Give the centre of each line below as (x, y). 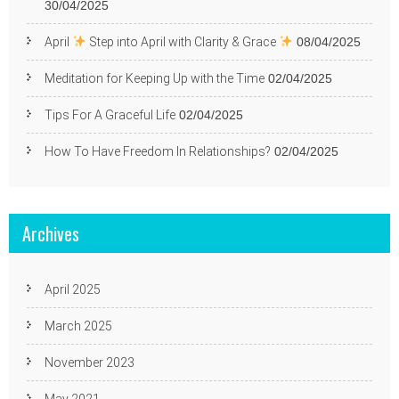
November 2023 (90, 362)
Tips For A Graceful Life (110, 115)
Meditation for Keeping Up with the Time (155, 78)
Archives (51, 233)
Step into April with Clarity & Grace (182, 42)
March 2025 (78, 326)
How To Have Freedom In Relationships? (158, 151)
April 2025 (73, 289)
